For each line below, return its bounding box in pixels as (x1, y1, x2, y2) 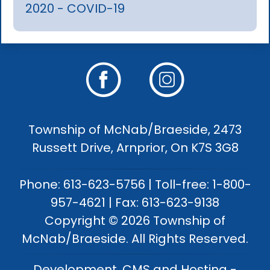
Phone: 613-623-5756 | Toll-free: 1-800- (19, 175, 251, 193)
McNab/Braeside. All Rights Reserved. (22, 230, 248, 247)
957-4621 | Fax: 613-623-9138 (51, 193, 219, 211)
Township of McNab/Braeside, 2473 (28, 121, 242, 138)
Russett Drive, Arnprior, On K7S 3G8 (31, 139, 239, 156)
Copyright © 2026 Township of (45, 212, 225, 229)
